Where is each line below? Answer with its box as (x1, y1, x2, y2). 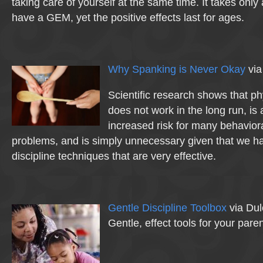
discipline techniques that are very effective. (12, 150, 216, 162)
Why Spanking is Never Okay (108, 63, 245, 75)
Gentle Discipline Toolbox (108, 202, 227, 214)
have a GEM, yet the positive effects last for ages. (12, 12, 244, 23)
